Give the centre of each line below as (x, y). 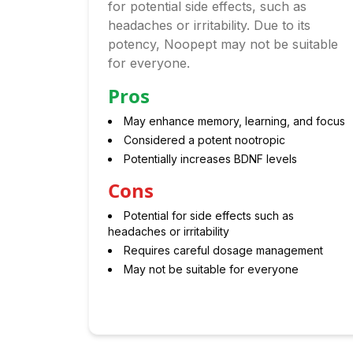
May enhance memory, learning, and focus (234, 121)
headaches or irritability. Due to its (209, 25)
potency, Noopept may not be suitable (223, 44)
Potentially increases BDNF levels (210, 159)
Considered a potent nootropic (204, 140)
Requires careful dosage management (223, 250)
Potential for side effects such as (209, 216)
